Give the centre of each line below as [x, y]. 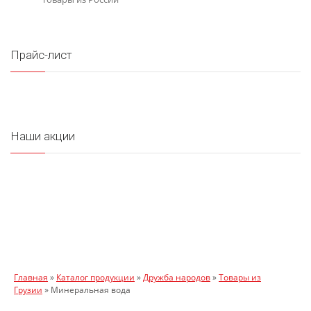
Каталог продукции [95, 277]
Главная [31, 277]
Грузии [28, 290]
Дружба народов [177, 277]
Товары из [240, 277]
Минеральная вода [91, 290]
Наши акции [43, 136]
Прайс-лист [41, 55]
